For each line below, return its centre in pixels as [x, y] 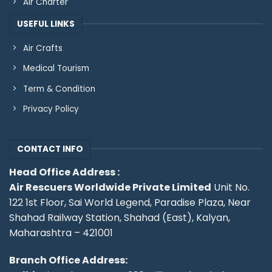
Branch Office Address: [68, 260]
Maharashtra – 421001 [61, 233]
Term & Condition [59, 89]
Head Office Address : [64, 172]
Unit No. [230, 187]
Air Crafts [42, 48]
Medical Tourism [56, 69]
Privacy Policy [51, 109]
